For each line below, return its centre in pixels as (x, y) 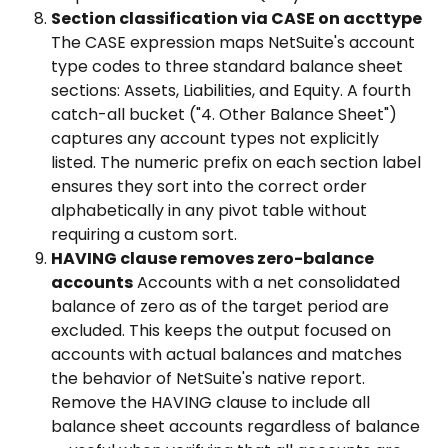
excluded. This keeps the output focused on (223, 330)
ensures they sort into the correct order (211, 186)
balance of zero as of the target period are (222, 306)
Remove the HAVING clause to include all (212, 402)
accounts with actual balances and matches (228, 354)
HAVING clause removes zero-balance (214, 258)
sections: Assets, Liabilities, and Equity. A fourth (233, 90)
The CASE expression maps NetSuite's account (235, 42)
